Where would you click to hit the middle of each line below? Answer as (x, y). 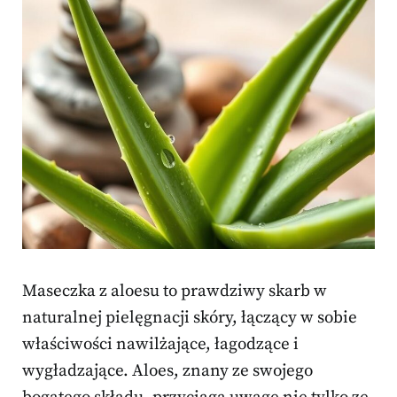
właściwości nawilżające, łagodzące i (160, 345)
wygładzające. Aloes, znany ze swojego (167, 371)
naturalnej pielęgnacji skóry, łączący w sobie (190, 318)
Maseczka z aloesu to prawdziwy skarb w (175, 292)
